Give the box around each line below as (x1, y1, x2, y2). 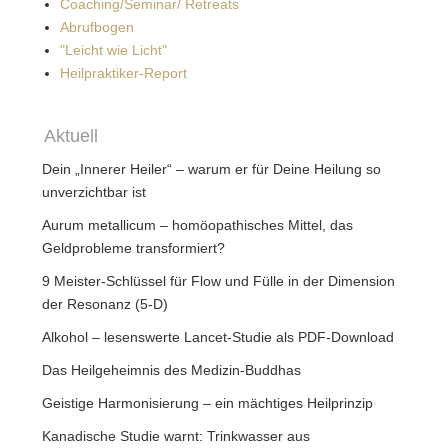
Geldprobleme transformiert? (42, 239, 225, 256)
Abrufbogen (59, 18, 134, 35)
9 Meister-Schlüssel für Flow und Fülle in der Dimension (42, 272, 395, 289)
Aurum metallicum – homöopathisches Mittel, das (42, 216, 353, 233)
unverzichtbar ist (42, 183, 146, 200)
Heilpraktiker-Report (59, 64, 187, 81)
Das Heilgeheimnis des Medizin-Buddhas (42, 361, 301, 378)
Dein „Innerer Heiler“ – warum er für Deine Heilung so (42, 160, 381, 177)
